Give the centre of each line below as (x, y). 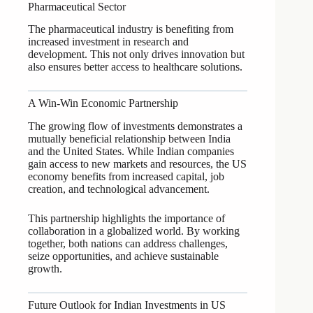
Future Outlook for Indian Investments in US (127, 305)
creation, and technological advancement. (119, 189)
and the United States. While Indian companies (131, 152)
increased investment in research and (108, 42)
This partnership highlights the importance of (126, 219)
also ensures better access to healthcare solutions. (135, 67)
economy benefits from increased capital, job (126, 177)
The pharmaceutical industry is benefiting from (131, 29)
